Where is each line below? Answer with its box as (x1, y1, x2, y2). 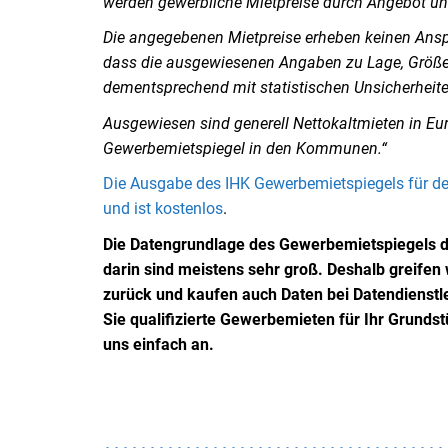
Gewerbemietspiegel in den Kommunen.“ (103, 138, 387, 158)
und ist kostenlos (103, 199, 223, 219)
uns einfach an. (103, 334, 214, 354)
